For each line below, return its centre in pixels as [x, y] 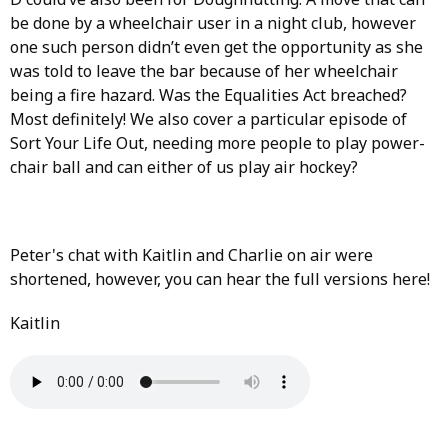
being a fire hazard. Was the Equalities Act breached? [208, 95]
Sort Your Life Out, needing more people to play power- [217, 143]
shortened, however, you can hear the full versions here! [220, 279]
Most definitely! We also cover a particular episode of [208, 119]
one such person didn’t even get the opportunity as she [216, 47]
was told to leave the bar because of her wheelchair [204, 71]
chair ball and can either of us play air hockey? [184, 167]
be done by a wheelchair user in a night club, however [213, 23]
